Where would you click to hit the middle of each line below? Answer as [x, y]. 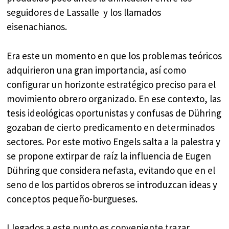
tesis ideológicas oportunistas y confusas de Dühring [114, 113]
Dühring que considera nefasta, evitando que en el [111, 170]
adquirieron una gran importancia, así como [97, 70]
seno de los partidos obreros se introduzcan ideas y [112, 184]
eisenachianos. [37, 27]
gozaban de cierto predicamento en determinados [111, 127]
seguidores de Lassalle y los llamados [84, 13]
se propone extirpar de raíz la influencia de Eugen [109, 156]
